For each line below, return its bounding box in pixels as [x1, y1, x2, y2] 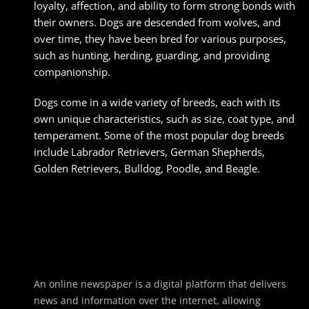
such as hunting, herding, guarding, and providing [34, 48, 270, 63]
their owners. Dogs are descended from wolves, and [34, 15, 281, 30]
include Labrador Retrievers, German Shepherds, [34, 145, 265, 159]
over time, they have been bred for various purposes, [34, 32, 286, 46]
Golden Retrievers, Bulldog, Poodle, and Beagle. [34, 161, 260, 176]
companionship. [34, 65, 110, 79]
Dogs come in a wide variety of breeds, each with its [34, 95, 280, 110]
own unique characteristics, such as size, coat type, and [34, 112, 295, 126]
